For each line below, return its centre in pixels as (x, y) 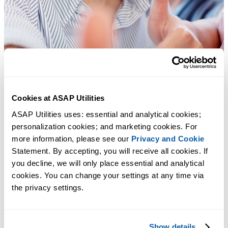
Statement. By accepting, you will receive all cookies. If (110, 151)
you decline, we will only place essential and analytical (108, 163)
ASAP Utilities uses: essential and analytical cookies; (106, 114)
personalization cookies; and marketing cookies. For (105, 126)
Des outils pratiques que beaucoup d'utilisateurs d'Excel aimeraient (110, 203)
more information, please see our (72, 138)
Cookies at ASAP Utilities (58, 98)
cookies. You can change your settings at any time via (108, 175)
